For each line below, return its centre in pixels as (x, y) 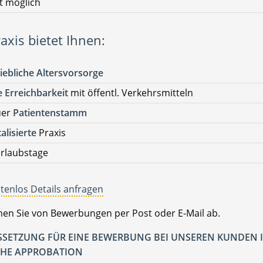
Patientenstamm (50, 113)
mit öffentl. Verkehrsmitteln (131, 93)
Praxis (51, 133)
